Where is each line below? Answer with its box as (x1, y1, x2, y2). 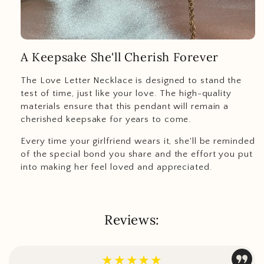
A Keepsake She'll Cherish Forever (21, 49, 219, 64)
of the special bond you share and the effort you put (21, 149, 253, 160)
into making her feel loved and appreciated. (21, 162, 213, 173)
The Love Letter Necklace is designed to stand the (21, 75, 242, 86)
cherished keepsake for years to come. (21, 114, 192, 125)
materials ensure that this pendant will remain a (21, 101, 229, 112)
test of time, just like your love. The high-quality (21, 88, 232, 99)
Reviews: (104, 211, 160, 229)
